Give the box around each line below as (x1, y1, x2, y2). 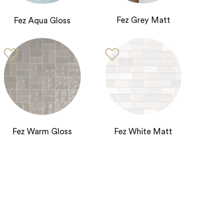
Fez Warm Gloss (12, 127, 73, 136)
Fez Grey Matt (116, 16, 170, 24)
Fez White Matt (114, 127, 173, 136)
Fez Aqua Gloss (14, 17, 71, 25)
